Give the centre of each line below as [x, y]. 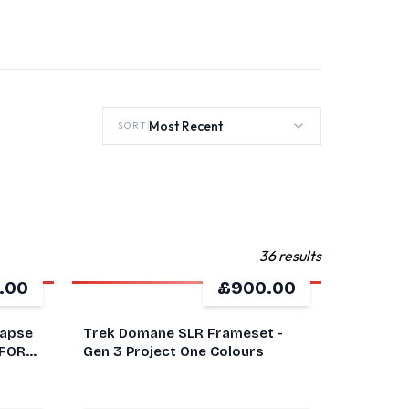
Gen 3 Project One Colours [173, 351]
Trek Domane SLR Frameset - [183, 333]
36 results [290, 256]
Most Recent [186, 126]
